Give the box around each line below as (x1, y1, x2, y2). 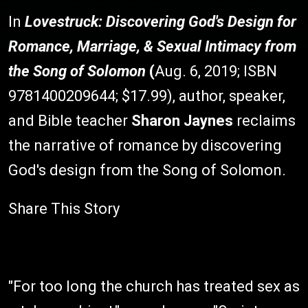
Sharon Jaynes (131, 112, 233, 129)
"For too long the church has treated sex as (8, 278, 300, 295)
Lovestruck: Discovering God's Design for (25, 13, 296, 30)
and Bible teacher (8, 112, 131, 129)
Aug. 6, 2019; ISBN (155, 63, 277, 80)
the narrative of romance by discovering (8, 137, 282, 154)
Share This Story (8, 200, 120, 217)
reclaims (233, 112, 296, 129)
